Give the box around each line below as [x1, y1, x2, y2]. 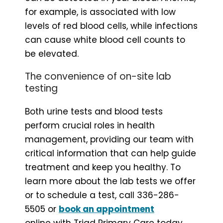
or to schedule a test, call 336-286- [25, 189, 179, 202]
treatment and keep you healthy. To [25, 161, 181, 174]
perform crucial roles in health [25, 119, 155, 132]
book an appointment [59, 203, 154, 216]
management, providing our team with [25, 133, 194, 146]
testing [25, 82, 58, 96]
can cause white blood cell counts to [25, 34, 185, 46]
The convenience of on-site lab [25, 70, 171, 84]
